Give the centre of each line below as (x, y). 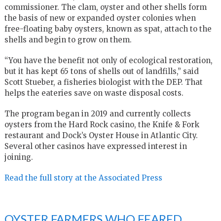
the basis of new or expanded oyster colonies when (100, 18)
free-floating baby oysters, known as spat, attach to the (108, 29)
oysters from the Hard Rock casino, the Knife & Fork (102, 124)
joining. (18, 157)
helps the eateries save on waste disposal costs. (94, 93)
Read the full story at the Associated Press (83, 178)
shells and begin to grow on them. (68, 39)
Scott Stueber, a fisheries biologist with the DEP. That (103, 82)
